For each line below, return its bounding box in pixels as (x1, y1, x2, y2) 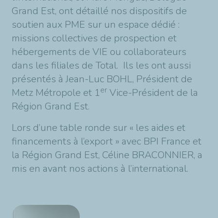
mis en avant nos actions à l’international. (12, 162, 188, 175)
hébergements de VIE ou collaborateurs (12, 45, 186, 58)
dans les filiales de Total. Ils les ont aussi (12, 59, 191, 72)
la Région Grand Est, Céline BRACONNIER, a (12, 148, 202, 162)
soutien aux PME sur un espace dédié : (12, 18, 180, 31)
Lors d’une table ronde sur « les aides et (12, 121, 185, 134)
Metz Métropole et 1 (12, 86, 100, 99)
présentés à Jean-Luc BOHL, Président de (12, 73, 192, 86)
